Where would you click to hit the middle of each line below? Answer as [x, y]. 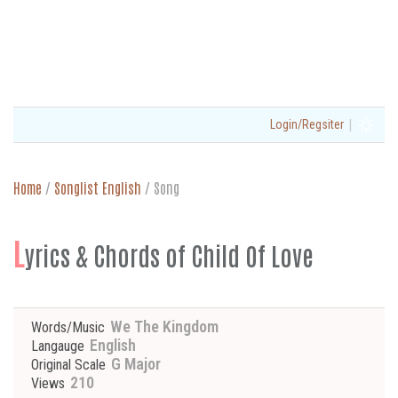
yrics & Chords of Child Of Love [169, 255]
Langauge [58, 346]
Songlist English [98, 187]
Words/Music [68, 327]
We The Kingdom [163, 326]
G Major [134, 364]
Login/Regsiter [307, 124]
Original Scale [68, 365]
